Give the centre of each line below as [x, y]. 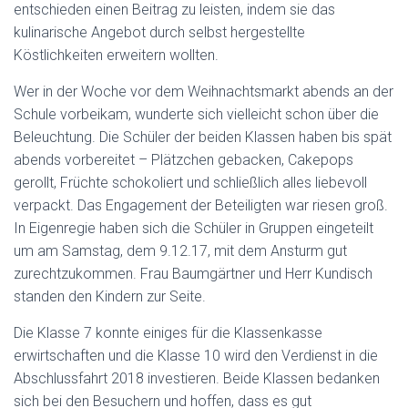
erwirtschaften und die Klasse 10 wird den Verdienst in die [196, 356]
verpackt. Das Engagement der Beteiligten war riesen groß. [201, 205]
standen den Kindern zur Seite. [110, 296]
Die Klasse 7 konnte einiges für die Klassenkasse [168, 333]
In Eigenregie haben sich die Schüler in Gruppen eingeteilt [194, 228]
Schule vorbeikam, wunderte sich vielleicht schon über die [196, 114]
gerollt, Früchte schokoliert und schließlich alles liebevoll [190, 183]
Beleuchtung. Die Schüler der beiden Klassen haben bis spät [203, 137]
